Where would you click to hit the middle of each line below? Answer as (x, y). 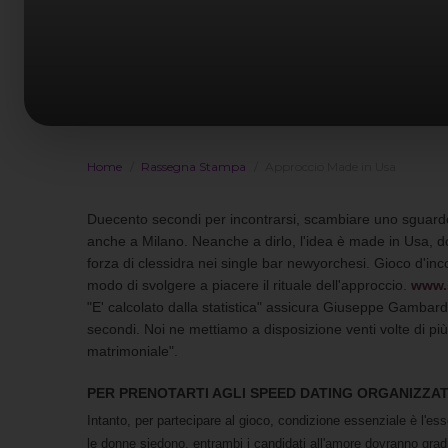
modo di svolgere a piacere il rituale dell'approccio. (247, 284)
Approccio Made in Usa (330, 166)
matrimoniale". (132, 350)
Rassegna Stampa (193, 166)
